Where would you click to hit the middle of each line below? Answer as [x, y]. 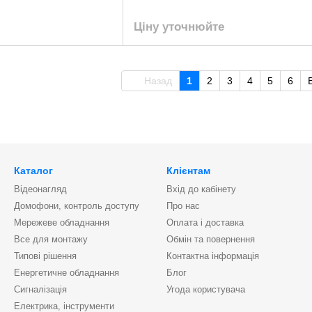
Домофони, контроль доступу [77, 206]
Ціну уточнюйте [179, 27]
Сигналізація [40, 289]
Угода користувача [206, 289]
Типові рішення [45, 256]
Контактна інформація [213, 256]
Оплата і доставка [205, 223]
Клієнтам [188, 171]
